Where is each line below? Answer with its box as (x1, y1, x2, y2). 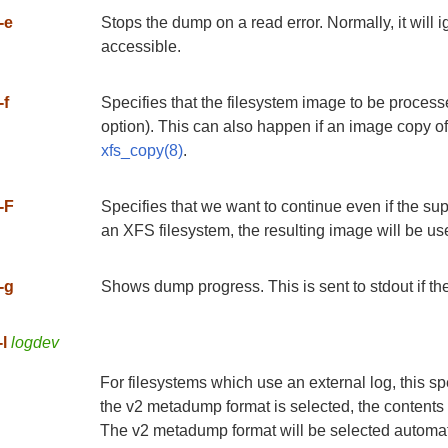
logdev (11, 334, 60, 352)
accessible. (100, 38, 181, 56)
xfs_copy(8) (100, 142, 183, 160)
